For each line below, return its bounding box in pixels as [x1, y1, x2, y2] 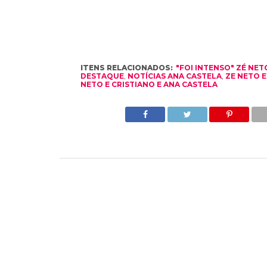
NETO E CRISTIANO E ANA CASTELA [80, 79, 218, 89]
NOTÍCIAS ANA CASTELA [127, 71, 222, 80]
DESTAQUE [80, 71, 124, 80]
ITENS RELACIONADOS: [80, 63, 173, 72]
